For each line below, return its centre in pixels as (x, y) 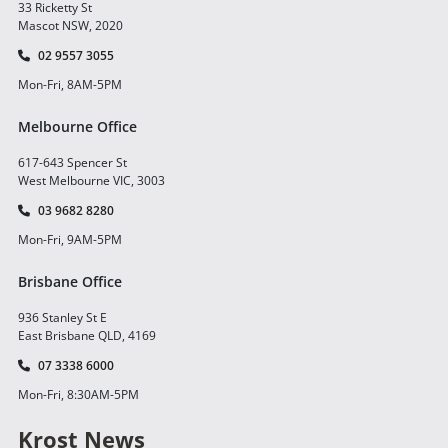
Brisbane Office (70, 282)
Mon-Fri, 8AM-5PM (70, 85)
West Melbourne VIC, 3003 (91, 181)
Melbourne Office (77, 127)
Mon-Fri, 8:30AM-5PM (78, 395)
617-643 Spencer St (72, 163)
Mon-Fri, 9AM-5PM (70, 240)
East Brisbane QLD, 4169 (87, 336)
